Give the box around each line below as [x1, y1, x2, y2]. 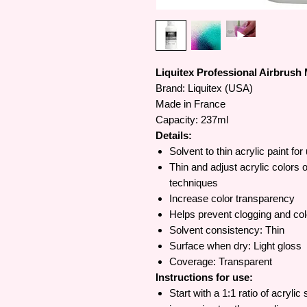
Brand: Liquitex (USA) [156, 82, 253, 94]
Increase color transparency [169, 193, 295, 204]
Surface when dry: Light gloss [169, 240, 302, 251]
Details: [156, 130, 192, 141]
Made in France [156, 98, 225, 110]
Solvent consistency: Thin [169, 224, 284, 236]
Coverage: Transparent [169, 256, 272, 267]
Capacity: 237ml [156, 114, 228, 125]
